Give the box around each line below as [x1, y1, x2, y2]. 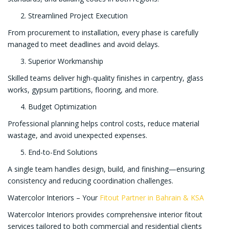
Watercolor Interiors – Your [8, 192, 98, 202]
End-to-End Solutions [28, 147, 98, 157]
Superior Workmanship [28, 56, 103, 66]
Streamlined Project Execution [28, 10, 128, 20]
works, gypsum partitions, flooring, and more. [8, 84, 158, 95]
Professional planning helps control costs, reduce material [8, 118, 199, 128]
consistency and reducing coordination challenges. [8, 175, 173, 186]
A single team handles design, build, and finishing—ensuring [8, 164, 204, 174]
